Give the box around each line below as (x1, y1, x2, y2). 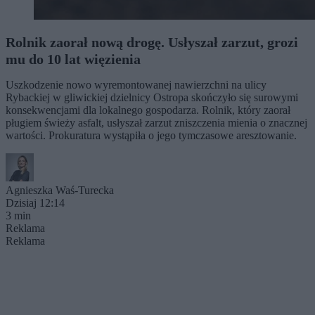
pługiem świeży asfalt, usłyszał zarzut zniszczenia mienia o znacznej (6, 116, 307, 129)
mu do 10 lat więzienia (6, 51, 141, 67)
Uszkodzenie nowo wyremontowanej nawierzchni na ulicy (6, 78, 266, 91)
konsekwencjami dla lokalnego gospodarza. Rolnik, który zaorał (6, 103, 290, 116)
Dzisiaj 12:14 (6, 196, 65, 209)
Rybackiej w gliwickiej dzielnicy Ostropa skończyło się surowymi (6, 91, 298, 103)
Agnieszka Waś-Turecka (6, 184, 114, 196)
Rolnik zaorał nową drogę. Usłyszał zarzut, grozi (6, 34, 298, 50)
